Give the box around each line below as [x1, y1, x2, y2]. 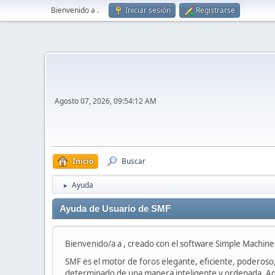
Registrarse [196, 5, 235, 15]
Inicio [72, 156, 93, 167]
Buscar [122, 156, 145, 167]
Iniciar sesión [125, 5, 171, 15]
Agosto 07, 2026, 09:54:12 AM [55, 96, 157, 107]
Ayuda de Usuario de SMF [60, 204, 171, 214]
